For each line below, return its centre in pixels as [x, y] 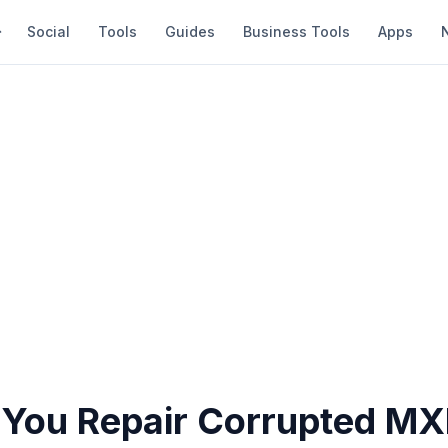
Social [48, 31]
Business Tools [296, 31]
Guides [190, 31]
